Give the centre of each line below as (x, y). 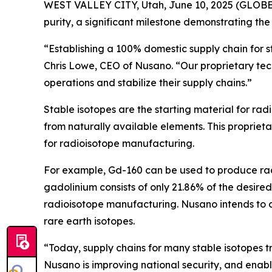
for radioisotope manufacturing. (119, 143)
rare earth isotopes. (89, 221)
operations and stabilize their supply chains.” (148, 83)
